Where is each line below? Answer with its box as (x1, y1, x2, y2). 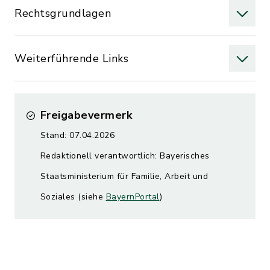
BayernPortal (105, 191, 160, 202)
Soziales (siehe (40, 191, 106, 202)
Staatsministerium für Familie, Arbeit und (40, 171, 208, 182)
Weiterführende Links (14, 51, 128, 66)
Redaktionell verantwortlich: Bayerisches (40, 150, 210, 162)
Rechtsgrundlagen (14, 6, 111, 20)
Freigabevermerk (40, 108, 132, 122)
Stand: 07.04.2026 (40, 130, 115, 141)
